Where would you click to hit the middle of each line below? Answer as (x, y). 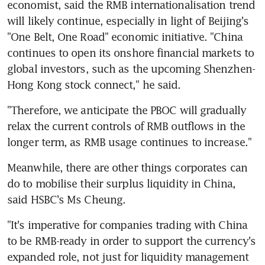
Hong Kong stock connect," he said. (94, 84)
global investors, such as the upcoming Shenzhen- (131, 68)
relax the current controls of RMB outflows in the (126, 126)
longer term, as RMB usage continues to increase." (129, 142)
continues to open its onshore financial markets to (131, 52)
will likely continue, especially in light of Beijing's (128, 20)
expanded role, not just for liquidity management (128, 256)
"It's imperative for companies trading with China (127, 224)
